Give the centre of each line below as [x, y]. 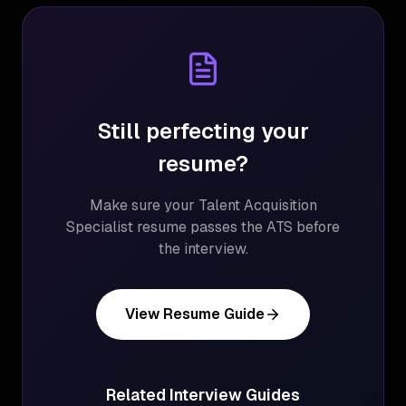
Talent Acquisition [257, 205]
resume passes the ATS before [237, 227]
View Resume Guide [195, 314]
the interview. [203, 249]
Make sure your [144, 205]
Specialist [100, 227]
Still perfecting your [203, 131]
